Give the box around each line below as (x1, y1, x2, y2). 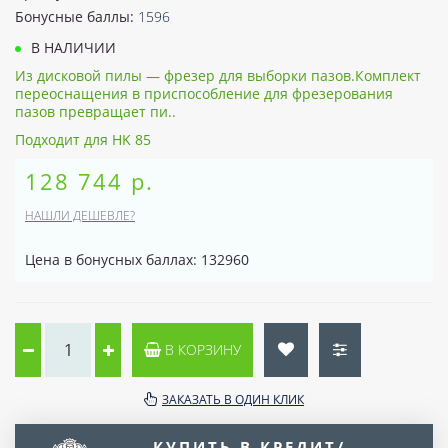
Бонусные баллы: (15, 6, 138, 26)
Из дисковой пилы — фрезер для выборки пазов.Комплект (15, 65, 421, 85)
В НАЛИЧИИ (27, 37, 116, 57)
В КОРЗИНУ (161, 339, 241, 359)
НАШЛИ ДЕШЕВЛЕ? (25, 206, 135, 224)
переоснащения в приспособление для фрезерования (15, 83, 393, 103)
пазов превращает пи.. (15, 101, 176, 121)
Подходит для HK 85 (15, 129, 151, 149)
